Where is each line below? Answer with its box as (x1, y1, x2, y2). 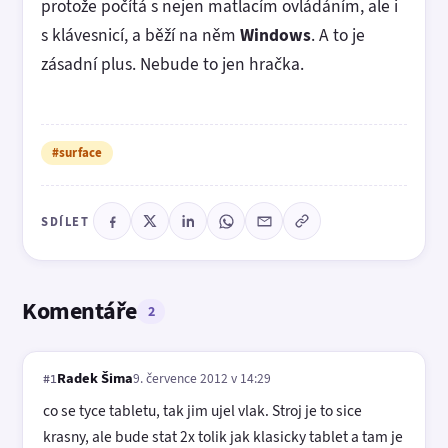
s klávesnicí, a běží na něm (41, 22, 240, 47)
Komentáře (22, 295, 137, 327)
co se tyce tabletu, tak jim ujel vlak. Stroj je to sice (43, 399, 362, 421)
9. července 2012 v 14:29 (133, 368, 271, 387)
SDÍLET (41, 212, 89, 230)
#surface (52, 144, 103, 161)
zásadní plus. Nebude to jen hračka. (41, 51, 304, 76)
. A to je (311, 22, 365, 47)
